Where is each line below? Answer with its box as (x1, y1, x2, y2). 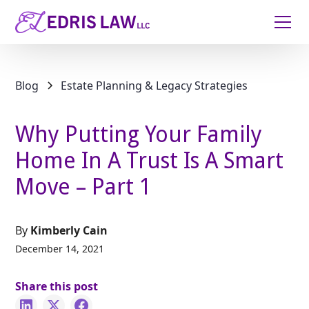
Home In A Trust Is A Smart (15, 148, 284, 174)
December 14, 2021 (15, 242, 105, 255)
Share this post (15, 279, 99, 294)
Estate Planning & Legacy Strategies (61, 78, 248, 93)
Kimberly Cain (30, 223, 108, 238)
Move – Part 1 (15, 174, 152, 200)
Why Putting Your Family (15, 121, 263, 148)
